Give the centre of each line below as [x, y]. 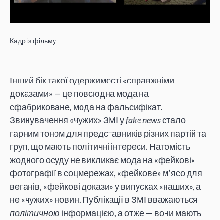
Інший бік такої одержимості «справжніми [92, 80]
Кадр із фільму [33, 40]
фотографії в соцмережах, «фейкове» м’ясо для [106, 173]
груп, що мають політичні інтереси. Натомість [100, 147]
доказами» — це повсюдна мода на [79, 94]
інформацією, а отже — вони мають [131, 213]
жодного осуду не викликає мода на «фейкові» [102, 160]
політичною [35, 213]
